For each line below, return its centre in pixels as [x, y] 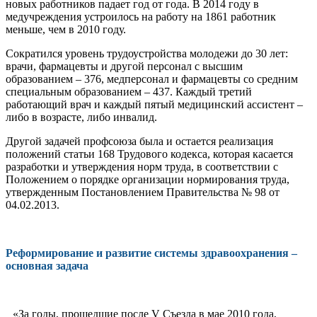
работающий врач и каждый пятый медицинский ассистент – [154, 104]
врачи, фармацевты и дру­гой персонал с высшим [124, 66]
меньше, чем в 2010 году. [66, 29]
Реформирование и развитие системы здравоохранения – [151, 253]
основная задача [47, 265]
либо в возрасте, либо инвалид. [81, 117]
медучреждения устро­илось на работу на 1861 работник [141, 16]
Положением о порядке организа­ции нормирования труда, [148, 179]
